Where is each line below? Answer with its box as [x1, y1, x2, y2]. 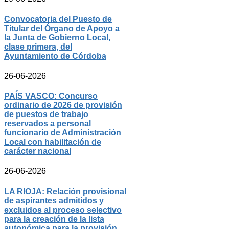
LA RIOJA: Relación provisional [4, 187, 126, 196]
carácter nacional [4, 147, 71, 156]
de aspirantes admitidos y [4, 196, 104, 205]
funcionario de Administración [4, 128, 121, 138]
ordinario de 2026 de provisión [4, 101, 122, 110]
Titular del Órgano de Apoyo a [4, 24, 120, 33]
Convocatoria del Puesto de [4, 14, 112, 24]
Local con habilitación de [4, 138, 101, 147]
